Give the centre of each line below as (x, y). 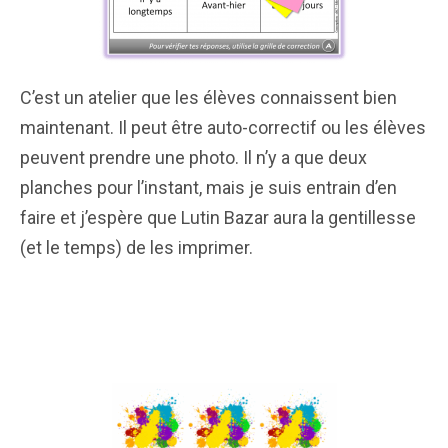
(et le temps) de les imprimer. (136, 247)
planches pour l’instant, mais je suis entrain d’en (208, 187)
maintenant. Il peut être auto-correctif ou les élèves (223, 127)
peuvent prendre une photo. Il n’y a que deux (193, 157)
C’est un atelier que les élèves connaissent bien (208, 97)
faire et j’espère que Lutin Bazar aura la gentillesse (218, 217)
